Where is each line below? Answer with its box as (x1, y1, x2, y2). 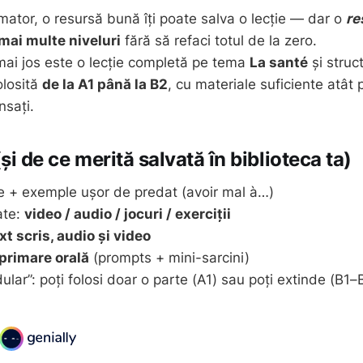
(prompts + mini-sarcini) (89, 249, 250, 266)
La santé (250, 54, 308, 70)
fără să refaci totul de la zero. (121, 32, 317, 49)
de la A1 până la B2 (42, 76, 168, 92)
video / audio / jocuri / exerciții (24, 205, 231, 222)
